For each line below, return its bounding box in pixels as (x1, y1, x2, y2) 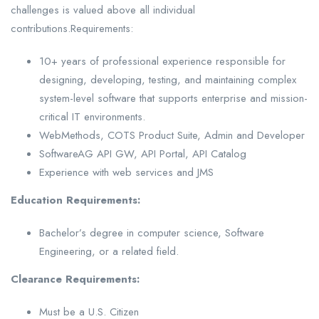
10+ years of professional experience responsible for (39, 53, 286, 70)
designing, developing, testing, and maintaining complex (39, 72, 296, 88)
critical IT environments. (39, 109, 145, 125)
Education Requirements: (11, 192, 140, 209)
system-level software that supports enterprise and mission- (39, 90, 308, 107)
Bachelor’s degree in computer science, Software (39, 225, 264, 241)
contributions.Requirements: (11, 21, 133, 37)
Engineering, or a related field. (39, 244, 179, 260)
